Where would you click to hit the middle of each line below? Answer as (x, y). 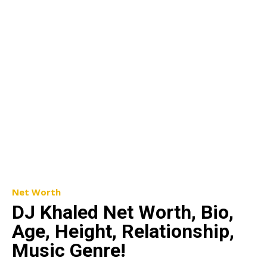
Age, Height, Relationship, (123, 231)
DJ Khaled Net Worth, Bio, (123, 212)
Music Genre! (69, 250)
